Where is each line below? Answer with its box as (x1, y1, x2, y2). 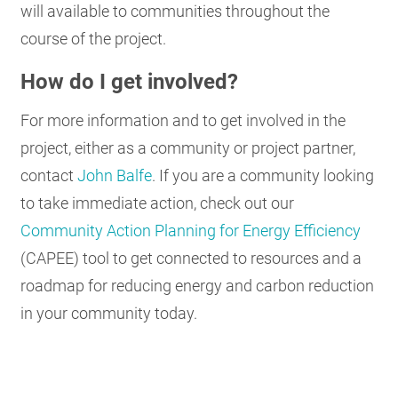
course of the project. (20, 28, 167, 48)
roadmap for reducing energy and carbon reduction (20, 275, 375, 295)
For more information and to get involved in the (20, 110, 346, 130)
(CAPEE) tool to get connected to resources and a (20, 248, 362, 267)
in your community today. (20, 303, 198, 322)
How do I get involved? (20, 69, 239, 95)
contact (20, 165, 78, 185)
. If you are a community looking (152, 165, 375, 185)
